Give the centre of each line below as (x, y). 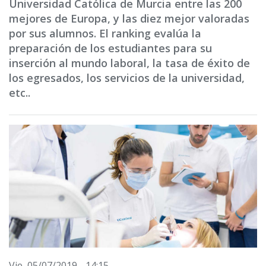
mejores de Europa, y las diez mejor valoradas (129, 18)
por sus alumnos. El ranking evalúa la (105, 33)
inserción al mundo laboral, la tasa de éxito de (129, 63)
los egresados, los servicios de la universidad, (127, 78)
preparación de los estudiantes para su (110, 48)
